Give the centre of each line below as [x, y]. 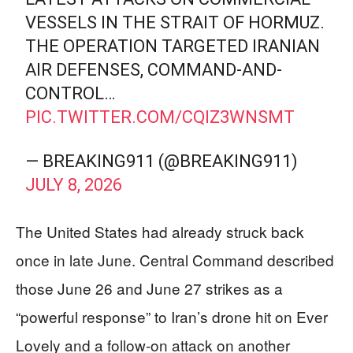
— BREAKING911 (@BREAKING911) [162, 161]
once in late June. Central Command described [175, 259]
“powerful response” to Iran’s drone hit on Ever [172, 316]
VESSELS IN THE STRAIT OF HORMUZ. [175, 22]
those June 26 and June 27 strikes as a [149, 288]
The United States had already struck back [160, 231]
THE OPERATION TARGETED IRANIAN [173, 46]
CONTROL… [71, 93]
